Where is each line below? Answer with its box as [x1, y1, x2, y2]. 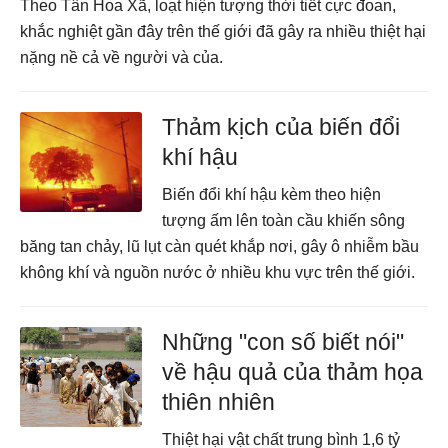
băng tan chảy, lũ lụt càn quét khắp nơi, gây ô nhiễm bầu [20, 238, 419, 255]
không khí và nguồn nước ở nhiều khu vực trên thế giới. [20, 264, 415, 281]
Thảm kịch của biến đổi [162, 114, 401, 140]
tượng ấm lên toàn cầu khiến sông [162, 212, 406, 229]
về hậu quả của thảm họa [162, 359, 424, 385]
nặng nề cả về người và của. [20, 49, 223, 66]
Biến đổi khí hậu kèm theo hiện [162, 186, 382, 203]
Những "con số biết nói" [162, 329, 405, 355]
